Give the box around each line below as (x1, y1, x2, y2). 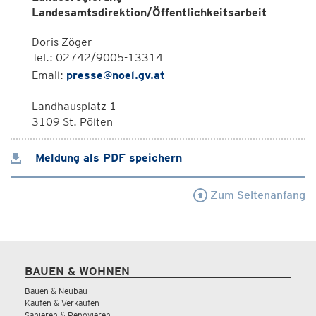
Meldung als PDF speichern (32, 151, 182, 164)
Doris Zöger (32, 35, 92, 49)
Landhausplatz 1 (32, 99, 116, 113)
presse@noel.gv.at (66, 68, 165, 82)
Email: (32, 68, 66, 82)
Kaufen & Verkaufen (25, 298, 99, 308)
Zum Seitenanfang (207, 188, 305, 202)
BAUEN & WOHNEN (25, 265, 130, 278)
